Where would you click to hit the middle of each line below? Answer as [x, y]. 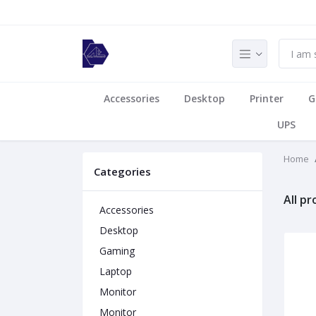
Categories [122, 171]
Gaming [117, 251]
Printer [266, 98]
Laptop [116, 271]
